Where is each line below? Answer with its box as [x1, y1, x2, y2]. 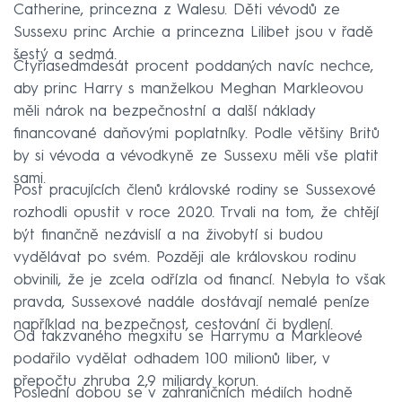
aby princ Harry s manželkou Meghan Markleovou [13, 81, 363, 97]
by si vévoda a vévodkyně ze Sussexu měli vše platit [13, 148, 379, 164]
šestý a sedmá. [13, 47, 117, 63]
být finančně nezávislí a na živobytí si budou [13, 227, 323, 243]
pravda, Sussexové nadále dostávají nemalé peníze [13, 294, 370, 310]
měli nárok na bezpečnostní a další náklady [13, 103, 315, 119]
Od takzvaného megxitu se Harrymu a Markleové [13, 328, 363, 345]
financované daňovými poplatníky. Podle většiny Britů [13, 126, 380, 142]
